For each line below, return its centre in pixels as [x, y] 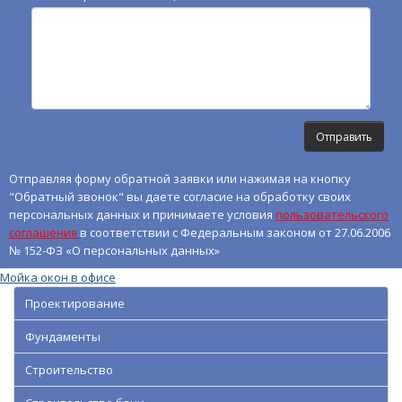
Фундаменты [63, 337]
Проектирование [75, 304]
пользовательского [332, 215]
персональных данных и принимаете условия [142, 215]
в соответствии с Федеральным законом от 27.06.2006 [235, 233]
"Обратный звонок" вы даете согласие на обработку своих [180, 197]
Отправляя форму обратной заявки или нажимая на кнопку [180, 179]
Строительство [69, 370]
